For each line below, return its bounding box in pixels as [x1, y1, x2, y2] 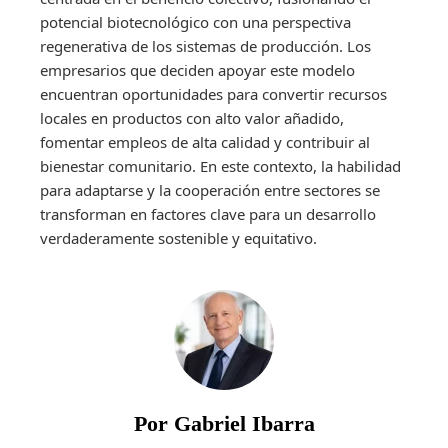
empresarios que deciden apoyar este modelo [40, 59, 355, 80]
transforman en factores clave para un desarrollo [40, 203, 376, 224]
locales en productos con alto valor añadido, [40, 107, 344, 128]
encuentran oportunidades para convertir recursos [40, 83, 387, 104]
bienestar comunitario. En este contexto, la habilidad [40, 155, 401, 176]
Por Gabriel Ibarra [133, 410, 315, 436]
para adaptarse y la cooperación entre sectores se [40, 179, 380, 200]
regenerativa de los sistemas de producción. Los [40, 35, 371, 56]
